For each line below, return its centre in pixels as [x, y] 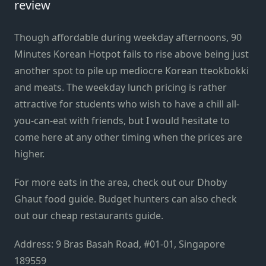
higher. [31, 153]
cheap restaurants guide [106, 215]
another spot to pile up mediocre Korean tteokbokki [132, 70]
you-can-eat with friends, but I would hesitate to [122, 120]
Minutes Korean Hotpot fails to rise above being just [132, 54]
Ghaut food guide [54, 199]
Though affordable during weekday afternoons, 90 [128, 37]
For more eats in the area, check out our [106, 182]
